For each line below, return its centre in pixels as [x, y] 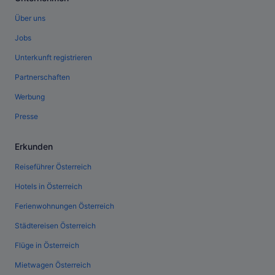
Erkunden [34, 147]
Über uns [30, 18]
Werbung [30, 97]
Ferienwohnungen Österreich [64, 206]
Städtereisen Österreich [55, 226]
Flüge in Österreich [47, 246]
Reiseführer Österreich [53, 167]
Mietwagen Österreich [53, 265]
